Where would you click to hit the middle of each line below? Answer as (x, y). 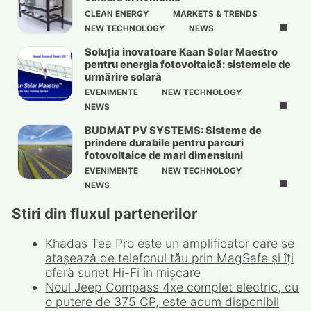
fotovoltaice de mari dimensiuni (163, 155)
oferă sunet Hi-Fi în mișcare (123, 273)
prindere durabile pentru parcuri (164, 143)
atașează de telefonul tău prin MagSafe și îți (170, 258)
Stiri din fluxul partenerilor (104, 213)
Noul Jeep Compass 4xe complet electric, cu (172, 287)
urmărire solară (123, 77)
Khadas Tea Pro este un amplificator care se (170, 244)
